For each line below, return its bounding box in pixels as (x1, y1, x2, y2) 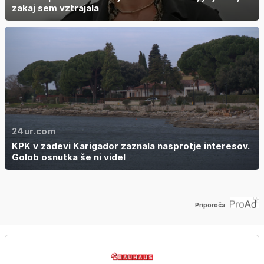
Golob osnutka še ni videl (12, 151, 126, 163)
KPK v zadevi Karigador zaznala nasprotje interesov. (12, 140, 250, 151)
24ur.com (12, 125, 56, 137)
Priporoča (195, 202, 225, 209)
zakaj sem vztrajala (12, 2, 99, 14)
